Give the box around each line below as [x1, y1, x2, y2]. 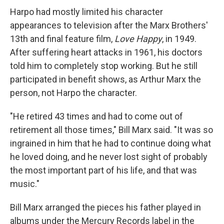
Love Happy [114, 33, 162, 44]
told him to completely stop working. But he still [10, 60, 197, 71]
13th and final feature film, [10, 33, 114, 44]
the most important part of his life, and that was [10, 165, 197, 176]
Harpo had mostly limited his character [10, 6, 163, 17]
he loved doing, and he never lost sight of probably [10, 151, 207, 162]
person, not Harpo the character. [10, 87, 137, 98]
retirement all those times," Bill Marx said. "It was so [10, 124, 213, 135]
